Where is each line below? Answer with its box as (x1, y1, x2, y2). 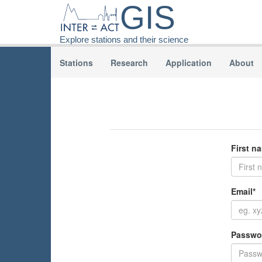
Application (166, 57, 212, 68)
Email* (230, 185, 256, 197)
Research (111, 57, 148, 68)
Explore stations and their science (60, 35, 188, 44)
